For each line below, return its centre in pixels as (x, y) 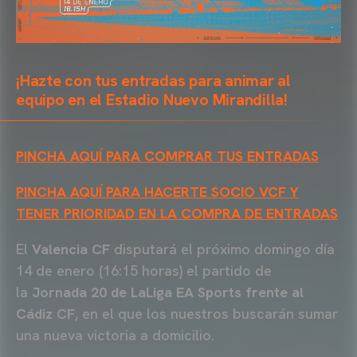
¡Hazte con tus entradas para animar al (153, 80)
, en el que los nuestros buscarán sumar (206, 313)
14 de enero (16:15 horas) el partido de (144, 270)
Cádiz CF (45, 313)
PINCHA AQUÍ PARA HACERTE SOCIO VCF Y (157, 191)
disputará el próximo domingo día (222, 249)
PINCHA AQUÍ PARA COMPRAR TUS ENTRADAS (167, 155)
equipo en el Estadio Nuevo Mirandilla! (152, 99)
